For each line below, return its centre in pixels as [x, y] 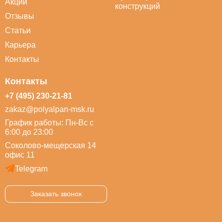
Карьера [20, 45]
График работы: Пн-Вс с [49, 123]
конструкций [138, 6]
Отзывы [20, 16]
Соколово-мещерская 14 [51, 145]
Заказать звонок [56, 194]
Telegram [31, 168]
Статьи [18, 30]
